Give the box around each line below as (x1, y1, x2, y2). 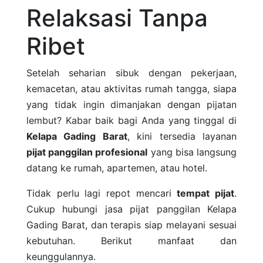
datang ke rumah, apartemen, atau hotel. (26, 162, 207, 174)
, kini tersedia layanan (127, 130, 237, 143)
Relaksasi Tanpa (26, 4, 208, 33)
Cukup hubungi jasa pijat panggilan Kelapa (26, 203, 237, 215)
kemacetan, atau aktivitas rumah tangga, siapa (26, 83, 237, 95)
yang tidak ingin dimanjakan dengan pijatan (26, 99, 237, 111)
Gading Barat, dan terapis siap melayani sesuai (26, 219, 237, 231)
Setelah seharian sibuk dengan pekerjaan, (26, 67, 237, 79)
